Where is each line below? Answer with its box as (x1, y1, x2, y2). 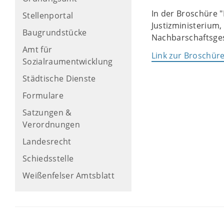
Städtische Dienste (22, 73, 96, 84)
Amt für (22, 44, 52, 55)
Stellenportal (22, 10, 73, 21)
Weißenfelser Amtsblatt (22, 170, 115, 181)
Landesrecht (22, 136, 71, 147)
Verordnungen (22, 119, 80, 130)
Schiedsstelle (22, 153, 74, 164)
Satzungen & (22, 107, 72, 118)
